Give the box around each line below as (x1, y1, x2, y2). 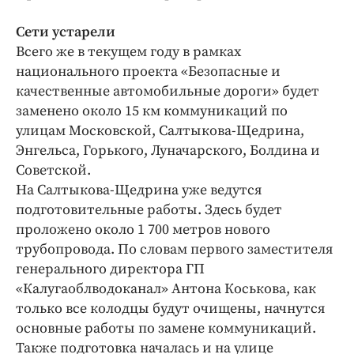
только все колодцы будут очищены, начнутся (16, 299, 326, 318)
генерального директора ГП (16, 260, 205, 279)
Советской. (16, 161, 91, 180)
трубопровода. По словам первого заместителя (16, 240, 333, 259)
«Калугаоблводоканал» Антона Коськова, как (16, 280, 316, 299)
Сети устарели (16, 23, 115, 42)
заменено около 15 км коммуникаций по (16, 102, 288, 121)
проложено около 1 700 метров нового (16, 220, 270, 239)
